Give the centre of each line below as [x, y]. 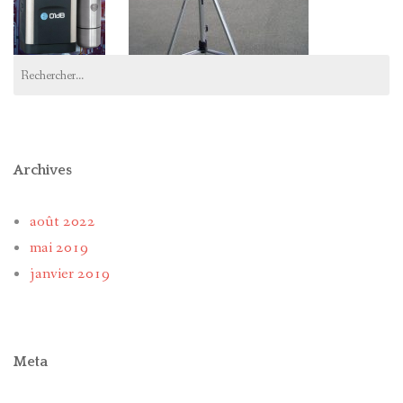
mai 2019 [58, 248]
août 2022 [62, 222]
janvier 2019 [69, 274]
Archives [43, 170]
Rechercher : [43, 63]
